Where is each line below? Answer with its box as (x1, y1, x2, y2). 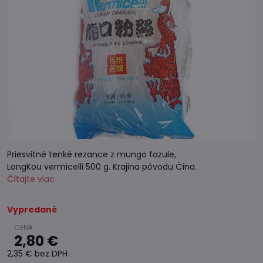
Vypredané (7, 204, 57, 215)
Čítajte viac (7, 173, 55, 185)
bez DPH (35, 248, 68, 259)
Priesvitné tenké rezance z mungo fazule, (7, 149, 176, 160)
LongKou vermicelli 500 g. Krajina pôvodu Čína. (7, 161, 197, 173)
